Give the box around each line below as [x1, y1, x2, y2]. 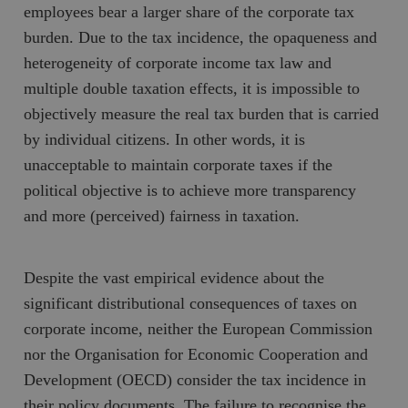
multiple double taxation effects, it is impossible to [24, 78, 361, 97]
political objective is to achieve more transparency [24, 180, 357, 199]
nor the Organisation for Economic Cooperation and [24, 344, 369, 363]
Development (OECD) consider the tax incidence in [24, 370, 367, 389]
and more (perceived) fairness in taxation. [24, 206, 301, 225]
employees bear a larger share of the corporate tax [24, 2, 355, 21]
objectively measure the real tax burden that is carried [24, 104, 380, 123]
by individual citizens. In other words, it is [24, 129, 306, 148]
